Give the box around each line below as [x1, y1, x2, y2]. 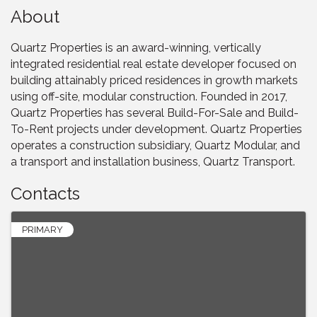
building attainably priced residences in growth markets [11, 73, 298, 87]
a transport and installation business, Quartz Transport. [11, 154, 295, 168]
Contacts [11, 183, 80, 204]
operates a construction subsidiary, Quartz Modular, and [11, 138, 300, 152]
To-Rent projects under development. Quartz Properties [11, 122, 302, 136]
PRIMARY [22, 224, 63, 235]
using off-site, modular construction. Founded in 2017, [11, 89, 287, 103]
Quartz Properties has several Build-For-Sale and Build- [11, 105, 299, 120]
